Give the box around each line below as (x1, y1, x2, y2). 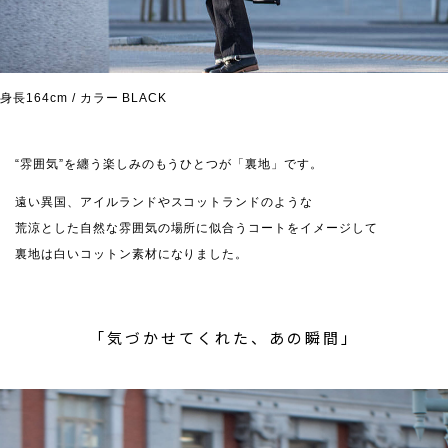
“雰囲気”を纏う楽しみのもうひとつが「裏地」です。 (15, 157, 323, 172)
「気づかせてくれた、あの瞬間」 (89, 327, 359, 349)
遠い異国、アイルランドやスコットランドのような (15, 195, 314, 210)
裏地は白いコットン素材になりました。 (15, 247, 249, 262)
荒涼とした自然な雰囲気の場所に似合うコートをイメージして (15, 221, 378, 236)
